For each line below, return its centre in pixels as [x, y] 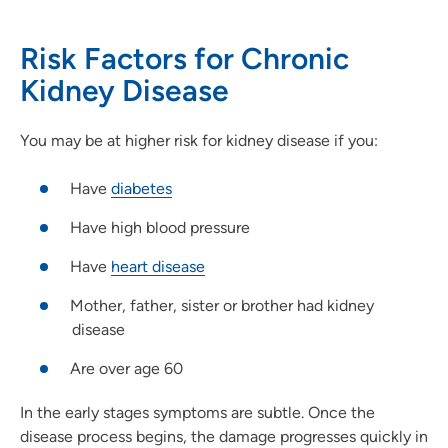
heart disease [158, 266]
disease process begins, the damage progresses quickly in [224, 436]
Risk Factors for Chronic [184, 58]
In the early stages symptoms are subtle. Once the [197, 412]
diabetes [141, 188]
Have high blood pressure [160, 227]
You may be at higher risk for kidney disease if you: [201, 140]
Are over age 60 [126, 368]
